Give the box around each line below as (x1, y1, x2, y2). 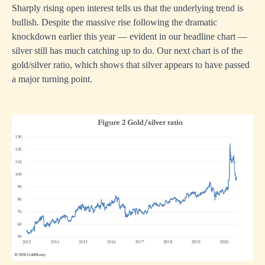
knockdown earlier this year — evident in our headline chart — (12, 31, 247, 42)
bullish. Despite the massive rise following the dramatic (12, 17, 217, 28)
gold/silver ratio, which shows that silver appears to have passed (12, 60, 250, 70)
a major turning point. (12, 74, 92, 85)
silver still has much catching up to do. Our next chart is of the (12, 46, 243, 56)
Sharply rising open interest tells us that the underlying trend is (12, 3, 243, 14)
